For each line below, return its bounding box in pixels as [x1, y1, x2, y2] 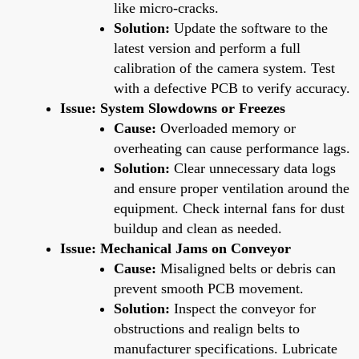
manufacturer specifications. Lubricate [114, 340, 337, 357]
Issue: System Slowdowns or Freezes [60, 99, 285, 116]
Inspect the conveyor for [170, 300, 316, 317]
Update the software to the [170, 19, 328, 36]
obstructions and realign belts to [114, 320, 300, 337]
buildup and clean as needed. [114, 220, 282, 236]
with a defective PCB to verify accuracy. [114, 79, 350, 96]
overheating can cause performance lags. [114, 139, 350, 156]
